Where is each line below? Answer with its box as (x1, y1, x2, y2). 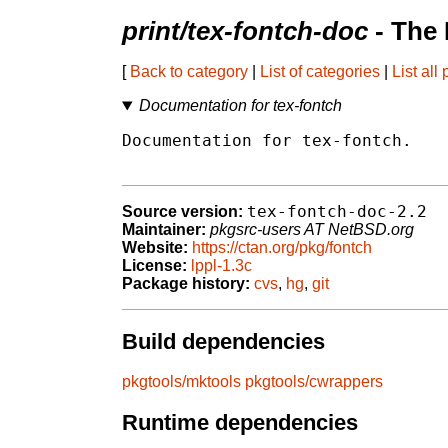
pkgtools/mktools (122, 373, 241, 391)
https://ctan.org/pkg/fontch (192, 239, 372, 257)
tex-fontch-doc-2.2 (247, 202, 427, 222)
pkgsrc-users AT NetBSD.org (210, 221, 414, 239)
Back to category (130, 63, 248, 81)
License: (122, 257, 187, 275)
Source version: (122, 203, 243, 221)
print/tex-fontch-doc (122, 17, 368, 46)
